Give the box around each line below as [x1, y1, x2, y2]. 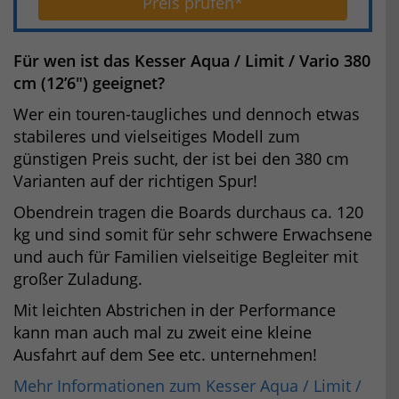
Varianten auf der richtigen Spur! [13, 169, 257, 191]
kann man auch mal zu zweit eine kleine [13, 321, 312, 343]
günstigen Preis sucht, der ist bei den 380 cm [13, 147, 349, 169]
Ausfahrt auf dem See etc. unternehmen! [13, 343, 317, 365]
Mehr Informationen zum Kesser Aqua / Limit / [13, 374, 362, 396]
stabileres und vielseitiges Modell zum [13, 125, 300, 147]
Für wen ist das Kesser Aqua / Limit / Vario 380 [13, 49, 370, 71]
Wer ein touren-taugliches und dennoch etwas [13, 102, 360, 125]
